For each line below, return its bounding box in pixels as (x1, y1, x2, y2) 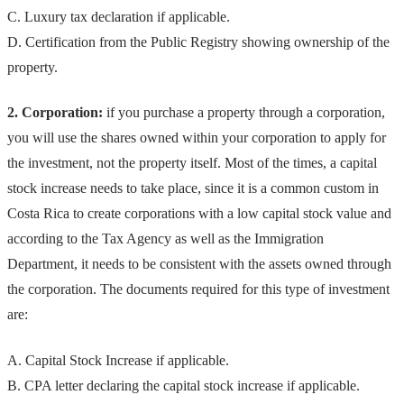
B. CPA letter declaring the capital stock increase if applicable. (7, 377, 360, 393)
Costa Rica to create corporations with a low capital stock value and (7, 206, 391, 222)
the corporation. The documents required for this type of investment (7, 281, 390, 298)
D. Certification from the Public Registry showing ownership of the (7, 33, 390, 50)
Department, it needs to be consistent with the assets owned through (7, 256, 391, 272)
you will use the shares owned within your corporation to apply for (7, 130, 386, 146)
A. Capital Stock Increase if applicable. (7, 352, 229, 368)
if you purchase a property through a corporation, (103, 105, 385, 121)
